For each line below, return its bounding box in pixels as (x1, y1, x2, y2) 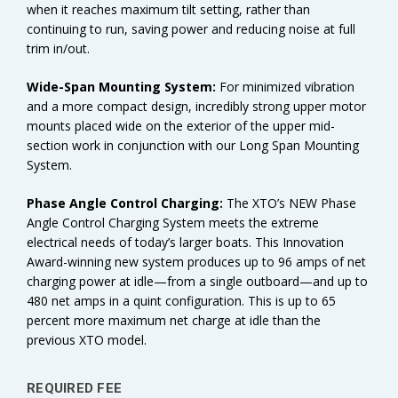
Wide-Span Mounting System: (27, 77, 216, 95)
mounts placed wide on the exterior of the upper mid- (27, 116, 335, 134)
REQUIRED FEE (27, 379, 122, 396)
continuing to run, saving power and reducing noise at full (27, 20, 355, 37)
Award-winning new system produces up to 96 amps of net (27, 252, 366, 270)
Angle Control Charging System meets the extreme (27, 213, 319, 231)
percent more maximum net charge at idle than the (27, 311, 321, 329)
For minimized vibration (219, 77, 354, 95)
